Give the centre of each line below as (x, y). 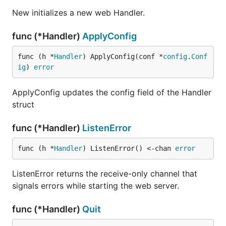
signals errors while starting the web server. (96, 186)
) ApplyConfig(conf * (123, 56)
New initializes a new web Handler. (78, 13)
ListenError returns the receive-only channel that (105, 174)
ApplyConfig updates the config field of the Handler (112, 92)
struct (23, 104)
